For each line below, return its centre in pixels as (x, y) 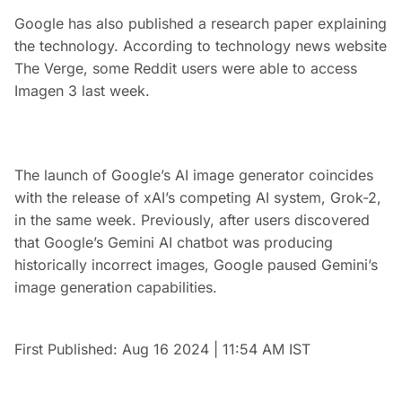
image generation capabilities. (116, 287)
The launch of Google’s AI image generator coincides (194, 175)
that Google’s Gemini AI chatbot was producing (174, 242)
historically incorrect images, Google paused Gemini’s (196, 265)
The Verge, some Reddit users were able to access (186, 68)
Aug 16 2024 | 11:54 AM (203, 349)
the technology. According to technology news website (201, 46)
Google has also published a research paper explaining (201, 23)
